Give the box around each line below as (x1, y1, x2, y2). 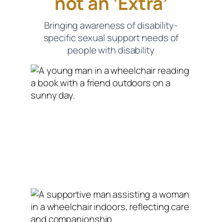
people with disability (67, 44, 155, 57)
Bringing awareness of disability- (44, 19, 178, 32)
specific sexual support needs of (43, 31, 179, 45)
